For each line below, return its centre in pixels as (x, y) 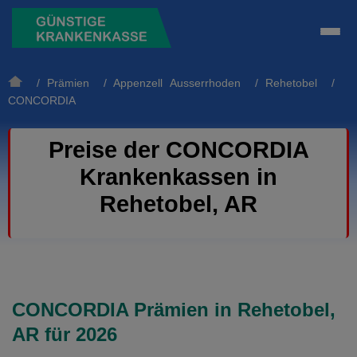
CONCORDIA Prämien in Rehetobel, (174, 310)
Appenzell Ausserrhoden (177, 83)
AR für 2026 (65, 334)
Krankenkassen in (178, 177)
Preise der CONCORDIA (178, 150)
